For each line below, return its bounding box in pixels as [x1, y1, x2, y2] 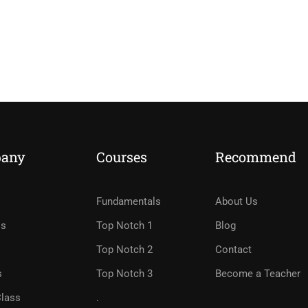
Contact [214, 243, 252, 256]
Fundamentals [96, 195, 161, 208]
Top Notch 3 [96, 267, 153, 280]
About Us [214, 195, 258, 208]
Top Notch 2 [96, 243, 153, 256]
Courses [96, 148, 147, 166]
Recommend [214, 148, 296, 166]
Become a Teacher [214, 267, 300, 280]
